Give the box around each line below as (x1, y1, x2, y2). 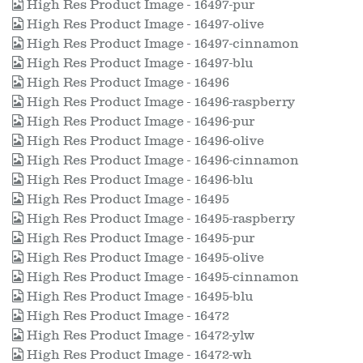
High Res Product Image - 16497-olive (23, 17, 264, 32)
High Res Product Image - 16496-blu (23, 173, 253, 187)
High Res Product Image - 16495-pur (23, 231, 254, 246)
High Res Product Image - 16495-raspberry (23, 211, 295, 226)
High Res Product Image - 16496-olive (23, 134, 264, 148)
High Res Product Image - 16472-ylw (23, 328, 254, 343)
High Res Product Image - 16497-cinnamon (23, 36, 299, 51)
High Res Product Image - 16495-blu (23, 289, 253, 304)
